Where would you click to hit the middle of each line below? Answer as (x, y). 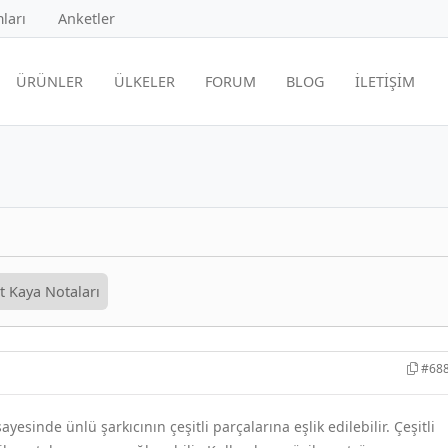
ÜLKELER (144, 81)
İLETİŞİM (384, 81)
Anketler (86, 18)
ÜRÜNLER (50, 81)
